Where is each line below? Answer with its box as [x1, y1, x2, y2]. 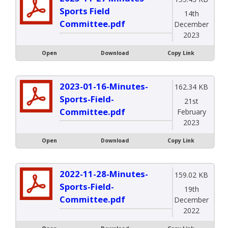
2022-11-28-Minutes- [60, 168, 148, 180]
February [177, 107, 206, 117]
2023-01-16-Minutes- [60, 80, 148, 92]
